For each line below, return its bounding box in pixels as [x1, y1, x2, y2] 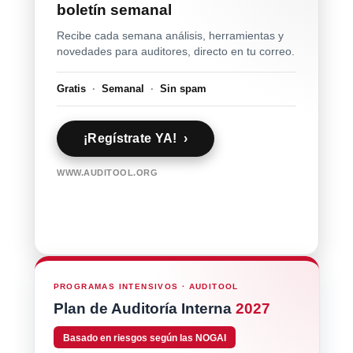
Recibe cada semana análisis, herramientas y [57, 29, 284, 42]
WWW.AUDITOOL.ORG [57, 167, 158, 177]
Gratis [57, 82, 92, 95]
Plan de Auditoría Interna [53, 299, 236, 317]
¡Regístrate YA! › [84, 131, 188, 145]
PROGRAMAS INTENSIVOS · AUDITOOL [53, 281, 239, 291]
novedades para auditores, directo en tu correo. [57, 45, 295, 58]
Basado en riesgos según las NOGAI [62, 332, 226, 344]
